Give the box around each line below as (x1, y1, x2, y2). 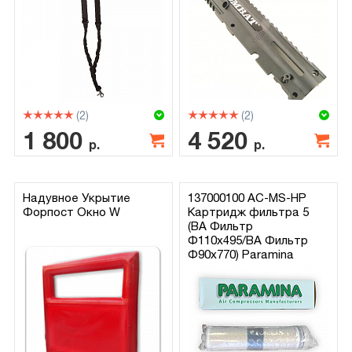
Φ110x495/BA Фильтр (188, 233, 309, 247)
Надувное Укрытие (22, 190, 130, 204)
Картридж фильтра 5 (188, 204, 310, 218)
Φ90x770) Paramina (188, 247, 295, 261)
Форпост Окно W (22, 204, 120, 218)
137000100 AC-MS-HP (188, 190, 307, 204)
